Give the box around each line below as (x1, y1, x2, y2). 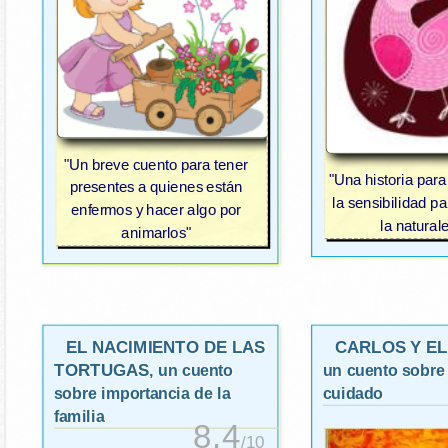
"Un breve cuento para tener (64, 156, 248, 174)
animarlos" (121, 224, 191, 242)
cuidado (322, 384, 383, 403)
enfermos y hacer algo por (70, 201, 242, 219)
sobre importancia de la (53, 384, 231, 403)
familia (53, 407, 105, 426)
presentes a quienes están (69, 179, 243, 196)
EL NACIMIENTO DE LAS (65, 338, 266, 358)
